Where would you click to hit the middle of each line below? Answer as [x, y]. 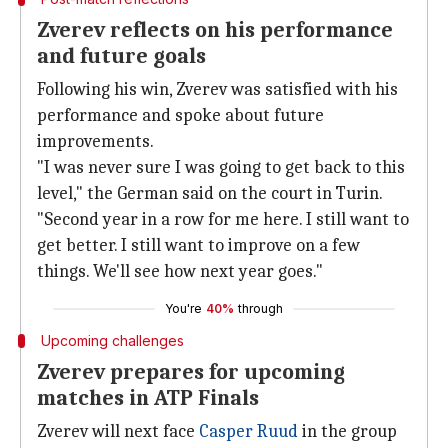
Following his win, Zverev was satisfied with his [217, 89]
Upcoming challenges [112, 340]
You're [183, 308]
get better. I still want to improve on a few [198, 245]
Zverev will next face [118, 431]
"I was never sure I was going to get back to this [221, 167]
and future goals [121, 56]
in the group [347, 431]
